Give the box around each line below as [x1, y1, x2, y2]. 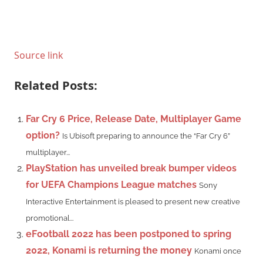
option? [26, 129, 60, 141]
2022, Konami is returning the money [26, 244, 192, 256]
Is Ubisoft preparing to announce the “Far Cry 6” [62, 131, 230, 140]
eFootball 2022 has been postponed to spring [26, 228, 231, 240]
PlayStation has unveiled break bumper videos [26, 162, 237, 174]
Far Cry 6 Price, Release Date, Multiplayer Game [26, 113, 241, 124]
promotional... [26, 213, 73, 222]
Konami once [194, 246, 241, 255]
